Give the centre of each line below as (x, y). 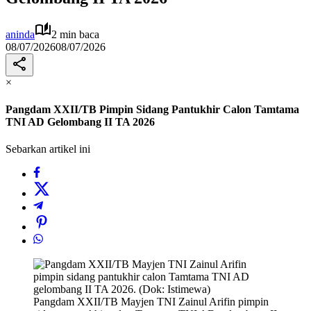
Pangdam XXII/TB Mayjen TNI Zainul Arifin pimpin (151, 302)
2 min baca (75, 34)
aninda (20, 34)
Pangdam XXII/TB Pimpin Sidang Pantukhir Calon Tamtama (152, 110)
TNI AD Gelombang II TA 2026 (80, 122)
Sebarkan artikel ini (48, 149)
